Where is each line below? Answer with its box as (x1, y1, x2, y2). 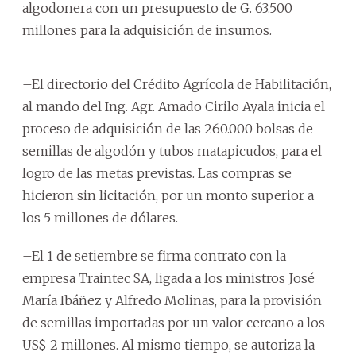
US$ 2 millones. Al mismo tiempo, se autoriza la (22, 337, 315, 353)
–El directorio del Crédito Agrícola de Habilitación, (22, 76, 331, 92)
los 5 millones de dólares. (22, 210, 178, 226)
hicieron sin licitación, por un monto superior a (22, 188, 314, 203)
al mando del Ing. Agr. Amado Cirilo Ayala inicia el (22, 99, 325, 114)
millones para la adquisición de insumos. (22, 22, 272, 38)
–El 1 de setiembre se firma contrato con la (22, 248, 286, 264)
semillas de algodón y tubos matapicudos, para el (22, 143, 322, 159)
